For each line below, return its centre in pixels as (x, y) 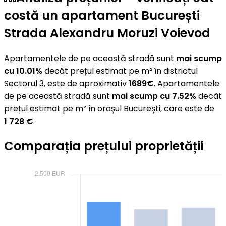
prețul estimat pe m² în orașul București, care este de (109, 108)
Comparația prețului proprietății (104, 146)
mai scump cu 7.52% (154, 96)
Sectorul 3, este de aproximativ (66, 83)
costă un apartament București (102, 15)
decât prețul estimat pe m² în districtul (120, 71)
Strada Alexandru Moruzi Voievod (107, 33)
